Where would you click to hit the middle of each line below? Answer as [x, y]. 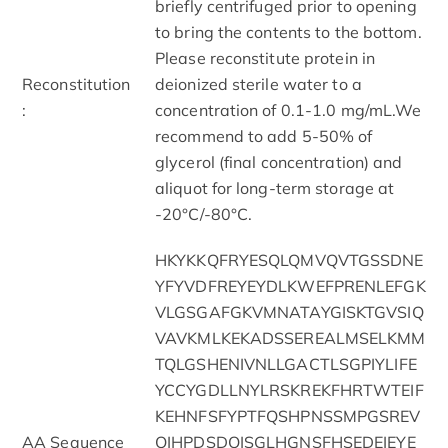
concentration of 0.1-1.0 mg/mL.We [288, 109]
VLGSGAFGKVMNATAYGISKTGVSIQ [289, 311]
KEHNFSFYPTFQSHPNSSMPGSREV [288, 415]
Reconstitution [76, 83]
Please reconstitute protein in [265, 57]
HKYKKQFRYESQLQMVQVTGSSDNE [289, 259]
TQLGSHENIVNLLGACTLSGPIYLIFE [286, 363]
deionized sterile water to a [258, 83]
